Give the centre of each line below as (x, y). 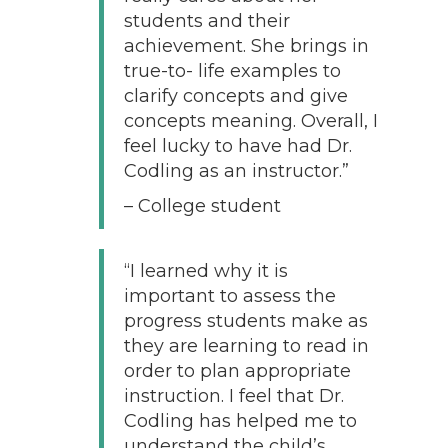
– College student (202, 205)
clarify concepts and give (235, 95)
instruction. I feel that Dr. (233, 395)
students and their (206, 20)
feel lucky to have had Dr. (237, 145)
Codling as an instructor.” (236, 170)
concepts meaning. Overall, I (250, 120)
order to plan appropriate (237, 370)
